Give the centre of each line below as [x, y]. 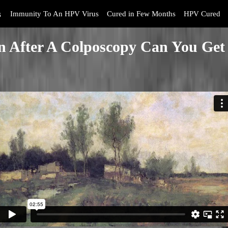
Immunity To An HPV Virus [54, 14]
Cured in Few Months [141, 14]
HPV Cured [202, 14]
